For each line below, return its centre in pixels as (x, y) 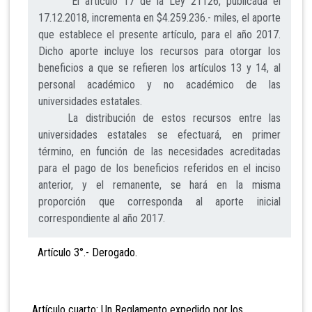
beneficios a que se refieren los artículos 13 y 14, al (159, 68)
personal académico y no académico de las (159, 85)
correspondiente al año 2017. (102, 219)
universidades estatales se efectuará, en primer (159, 135)
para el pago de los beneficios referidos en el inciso (159, 169)
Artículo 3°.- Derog (70, 253)
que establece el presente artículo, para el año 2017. (159, 35)
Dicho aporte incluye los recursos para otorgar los (159, 52)
